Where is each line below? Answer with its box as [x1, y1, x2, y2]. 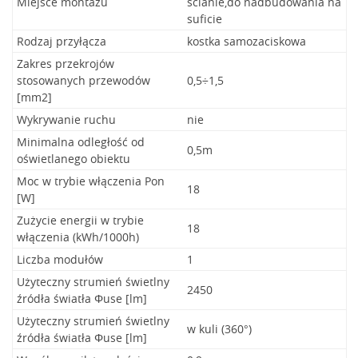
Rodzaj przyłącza [17, 34, 106, 49]
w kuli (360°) [187, 321, 252, 336]
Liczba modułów [17, 252, 103, 267]
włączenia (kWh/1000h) [17, 229, 139, 245]
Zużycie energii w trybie [17, 213, 144, 228]
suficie [187, 11, 222, 26]
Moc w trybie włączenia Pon [17, 173, 165, 189]
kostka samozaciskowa [187, 34, 306, 49]
